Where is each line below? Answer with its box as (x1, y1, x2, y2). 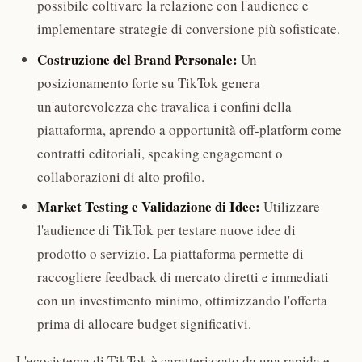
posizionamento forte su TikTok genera (36, 73, 260, 92)
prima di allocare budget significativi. (36, 314, 251, 334)
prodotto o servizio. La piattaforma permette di (36, 244, 304, 263)
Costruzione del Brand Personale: (36, 48, 238, 69)
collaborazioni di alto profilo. (36, 166, 204, 186)
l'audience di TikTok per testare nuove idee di (36, 221, 296, 240)
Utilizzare (259, 197, 320, 217)
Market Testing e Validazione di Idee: (36, 196, 260, 217)
